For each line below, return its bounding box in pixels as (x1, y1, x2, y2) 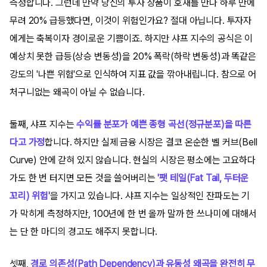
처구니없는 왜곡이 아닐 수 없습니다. (10, 86, 145, 98)
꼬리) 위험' (10, 190, 50, 201)
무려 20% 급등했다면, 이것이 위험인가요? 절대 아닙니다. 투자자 (10, 14, 252, 26)
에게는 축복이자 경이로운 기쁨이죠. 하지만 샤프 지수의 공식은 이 (10, 32, 253, 44)
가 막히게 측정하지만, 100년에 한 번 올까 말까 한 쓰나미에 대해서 (10, 207, 257, 219)
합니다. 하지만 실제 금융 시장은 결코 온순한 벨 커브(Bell (45, 136, 257, 148)
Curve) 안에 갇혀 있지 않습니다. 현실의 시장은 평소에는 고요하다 (10, 154, 256, 166)
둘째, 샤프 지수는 (10, 118, 77, 130)
